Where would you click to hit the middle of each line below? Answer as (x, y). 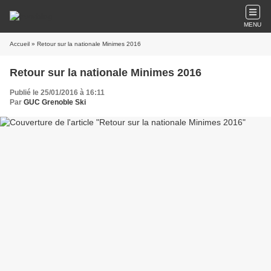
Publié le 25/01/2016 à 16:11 (57, 93)
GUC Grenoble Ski (55, 102)
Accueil (20, 44)
